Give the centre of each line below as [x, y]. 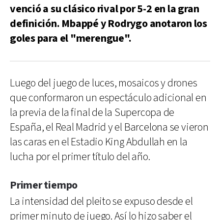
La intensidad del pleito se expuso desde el [101, 201]
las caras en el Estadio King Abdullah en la [99, 142]
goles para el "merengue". [71, 38]
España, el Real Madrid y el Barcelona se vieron [109, 127]
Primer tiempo [44, 185]
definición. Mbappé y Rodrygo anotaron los [109, 24]
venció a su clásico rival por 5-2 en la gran [105, 9]
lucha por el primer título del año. [80, 157]
